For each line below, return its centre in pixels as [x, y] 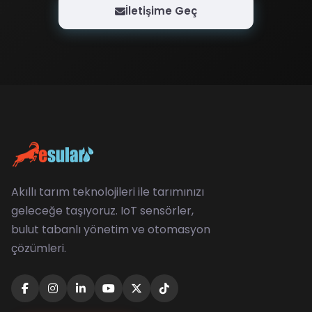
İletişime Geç [161, 11]
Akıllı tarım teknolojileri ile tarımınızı [108, 192]
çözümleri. [39, 248]
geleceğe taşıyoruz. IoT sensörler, [102, 211]
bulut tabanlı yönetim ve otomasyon [111, 229]
